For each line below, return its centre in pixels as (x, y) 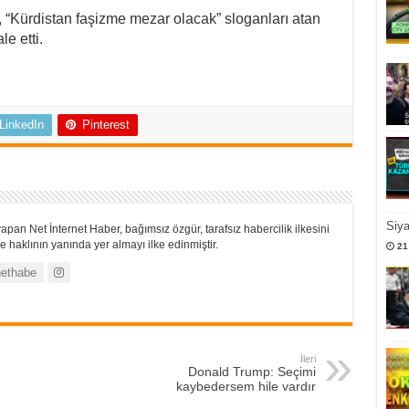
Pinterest (105, 125)
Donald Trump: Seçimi (252, 372)
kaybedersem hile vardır (246, 387)
